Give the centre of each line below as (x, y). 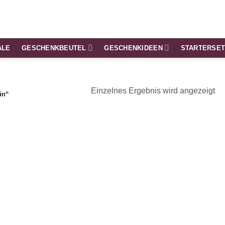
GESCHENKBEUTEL (54, 48)
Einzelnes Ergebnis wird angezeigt (153, 90)
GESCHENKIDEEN (133, 48)
